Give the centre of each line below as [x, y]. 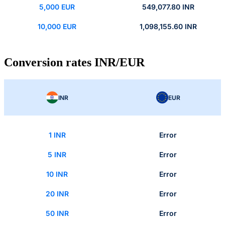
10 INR [57, 174]
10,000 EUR [57, 27]
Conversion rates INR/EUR [74, 63]
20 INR [57, 194]
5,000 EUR [57, 7]
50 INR [57, 213]
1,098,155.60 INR [168, 27]
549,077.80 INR [168, 7]
